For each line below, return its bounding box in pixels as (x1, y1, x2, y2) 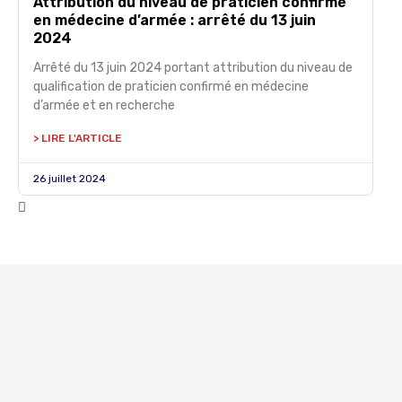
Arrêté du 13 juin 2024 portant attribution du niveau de (33, 60, 353, 75)
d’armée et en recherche (33, 98, 175, 113)
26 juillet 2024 (33, 172, 106, 185)
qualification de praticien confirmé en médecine (33, 79, 309, 94)
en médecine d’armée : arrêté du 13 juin (33, 12, 316, 29)
